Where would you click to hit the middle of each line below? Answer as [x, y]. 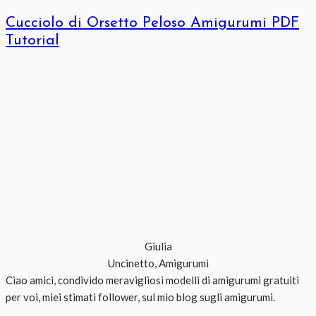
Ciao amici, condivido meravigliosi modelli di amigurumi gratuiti [152, 280]
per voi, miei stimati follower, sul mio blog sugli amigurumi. [140, 297]
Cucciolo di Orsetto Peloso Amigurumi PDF [152, 23]
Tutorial [32, 40]
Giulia [158, 247]
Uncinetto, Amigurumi [158, 263]
